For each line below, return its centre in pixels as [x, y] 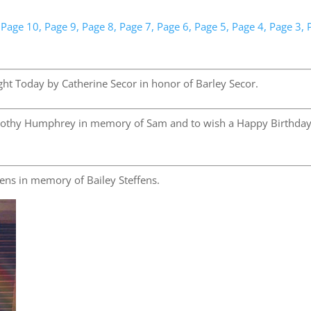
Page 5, [212, 26]
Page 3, [287, 26]
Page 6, [175, 26]
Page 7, [137, 26]
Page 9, [62, 26]
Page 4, [250, 26]
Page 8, [100, 26]
